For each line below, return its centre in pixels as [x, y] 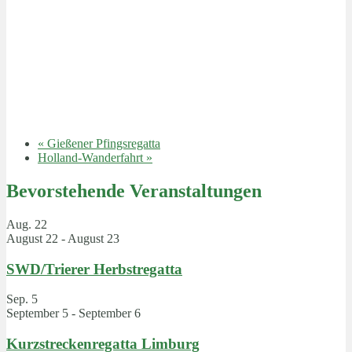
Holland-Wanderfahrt [92, 158]
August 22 [32, 238]
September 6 [110, 313]
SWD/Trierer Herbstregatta [94, 269]
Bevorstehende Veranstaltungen [134, 191]
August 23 [93, 238]
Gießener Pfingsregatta [102, 143]
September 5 [37, 313]
